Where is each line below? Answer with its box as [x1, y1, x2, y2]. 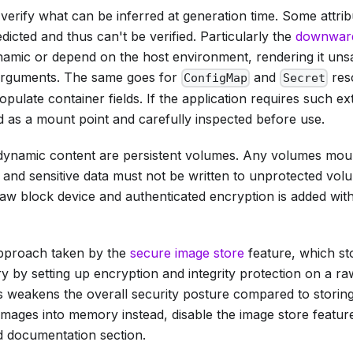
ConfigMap [184, 71, 248, 86]
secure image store [130, 245, 244, 262]
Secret [282, 71, 325, 86]
